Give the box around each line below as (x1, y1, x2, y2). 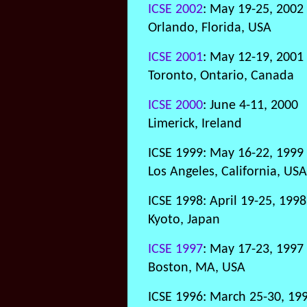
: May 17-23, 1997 (203, 243, 304, 256)
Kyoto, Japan (148, 213, 220, 227)
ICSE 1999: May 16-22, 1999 (148, 147, 304, 160)
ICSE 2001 (148, 51, 203, 64)
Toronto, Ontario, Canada (148, 69, 294, 83)
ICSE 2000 (148, 99, 203, 112)
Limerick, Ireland (148, 117, 242, 131)
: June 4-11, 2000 (203, 99, 298, 112)
